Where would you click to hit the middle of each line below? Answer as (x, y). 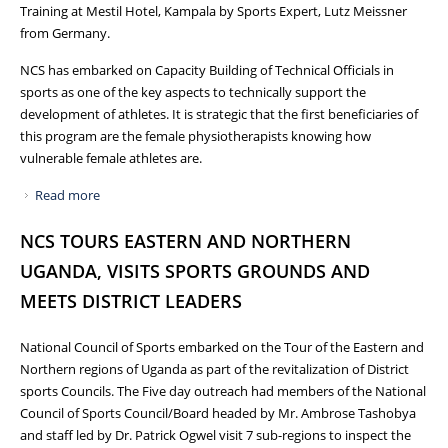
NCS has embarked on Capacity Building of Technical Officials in (207, 69)
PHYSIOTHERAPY (150, 216)
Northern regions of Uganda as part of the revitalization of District (214, 368)
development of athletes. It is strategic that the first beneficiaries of (219, 113)
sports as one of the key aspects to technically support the (193, 91)
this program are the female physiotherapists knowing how (195, 135)
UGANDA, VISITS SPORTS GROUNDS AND (195, 270)
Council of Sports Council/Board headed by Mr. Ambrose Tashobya (218, 412)
